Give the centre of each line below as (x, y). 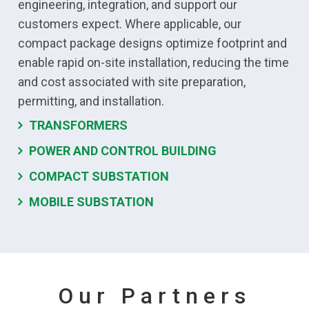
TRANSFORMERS (81, 126)
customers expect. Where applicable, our (130, 24)
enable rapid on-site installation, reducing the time (154, 63)
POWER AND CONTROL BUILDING (123, 151)
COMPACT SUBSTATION (99, 177)
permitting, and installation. (91, 101)
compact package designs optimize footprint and (153, 43)
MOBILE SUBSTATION (92, 202)
